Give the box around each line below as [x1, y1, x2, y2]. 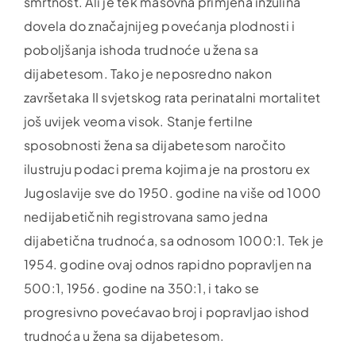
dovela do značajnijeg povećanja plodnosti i [23, 17, 296, 34]
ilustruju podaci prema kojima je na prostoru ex [23, 160, 311, 177]
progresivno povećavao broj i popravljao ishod [23, 303, 309, 320]
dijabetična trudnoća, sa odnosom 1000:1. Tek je [23, 231, 324, 249]
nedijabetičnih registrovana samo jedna [23, 207, 269, 225]
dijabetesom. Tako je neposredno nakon [23, 64, 272, 82]
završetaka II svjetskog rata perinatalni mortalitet [23, 88, 321, 106]
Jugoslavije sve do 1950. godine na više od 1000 [23, 184, 322, 201]
